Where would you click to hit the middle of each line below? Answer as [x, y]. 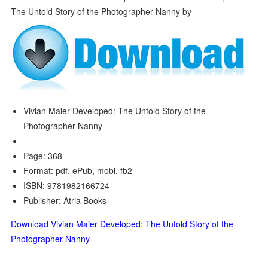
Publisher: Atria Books [65, 200]
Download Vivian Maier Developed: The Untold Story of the [122, 224]
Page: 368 [43, 156]
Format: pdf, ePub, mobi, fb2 [78, 170]
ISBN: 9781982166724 [67, 185]
